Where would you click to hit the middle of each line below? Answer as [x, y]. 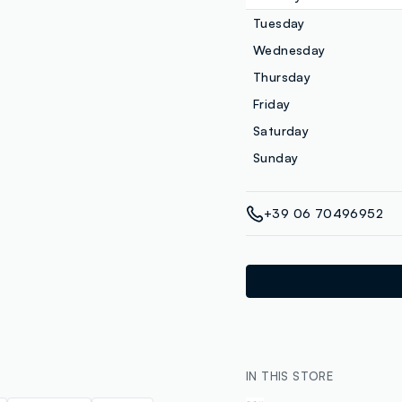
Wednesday [289, 50]
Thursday [282, 77]
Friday [272, 104]
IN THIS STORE [290, 376]
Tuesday [279, 23]
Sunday [276, 158]
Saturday [281, 131]
